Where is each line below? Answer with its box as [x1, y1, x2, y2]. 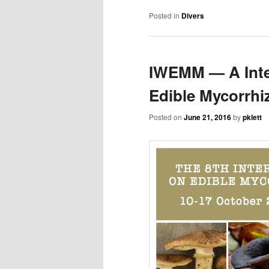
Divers [181, 10, 204, 22]
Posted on [149, 112, 184, 122]
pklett [243, 112, 262, 123]
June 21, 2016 [184, 112, 231, 123]
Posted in [149, 10, 180, 21]
